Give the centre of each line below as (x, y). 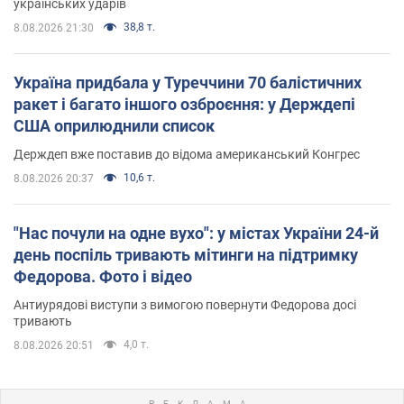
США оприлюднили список (114, 125)
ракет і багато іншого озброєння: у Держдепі (184, 104)
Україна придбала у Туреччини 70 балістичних (188, 82)
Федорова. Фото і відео (103, 276)
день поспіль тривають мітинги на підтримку (186, 254)
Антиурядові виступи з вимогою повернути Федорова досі (185, 304)
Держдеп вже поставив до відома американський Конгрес (187, 154)
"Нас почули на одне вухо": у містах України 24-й (196, 233)
